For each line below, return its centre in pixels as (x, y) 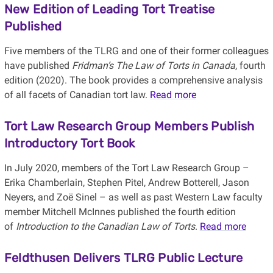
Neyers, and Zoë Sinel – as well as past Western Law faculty (133, 197)
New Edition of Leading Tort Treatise (109, 9)
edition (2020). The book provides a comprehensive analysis (133, 80)
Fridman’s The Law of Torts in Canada (153, 66)
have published (38, 66)
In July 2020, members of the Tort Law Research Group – (126, 168)
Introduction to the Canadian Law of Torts (105, 227)
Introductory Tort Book (69, 144)
